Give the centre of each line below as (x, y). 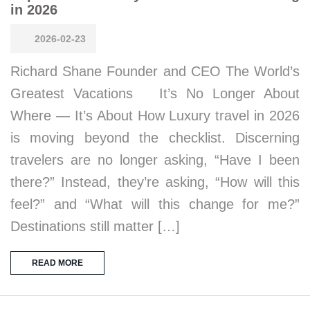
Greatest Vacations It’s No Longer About (155, 93)
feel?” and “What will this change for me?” (155, 204)
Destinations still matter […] (95, 226)
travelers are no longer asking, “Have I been (155, 160)
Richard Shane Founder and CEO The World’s (155, 71)
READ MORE (57, 263)
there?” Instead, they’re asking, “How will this (155, 182)
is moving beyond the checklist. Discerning (155, 138)
